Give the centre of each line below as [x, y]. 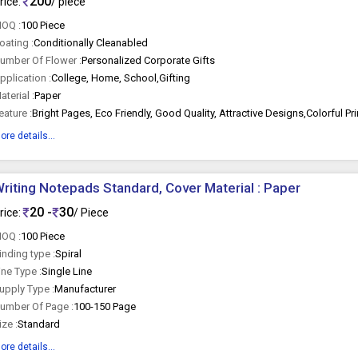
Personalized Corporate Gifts [149, 60]
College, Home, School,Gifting [121, 78]
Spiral [69, 254]
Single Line [67, 271]
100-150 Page [105, 306]
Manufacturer [86, 289]
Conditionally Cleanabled [91, 43]
